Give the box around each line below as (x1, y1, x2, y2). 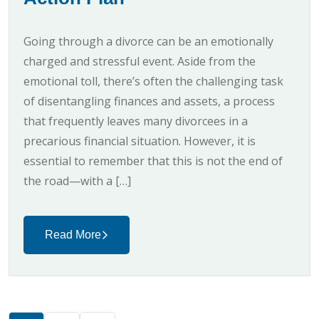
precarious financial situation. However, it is (23, 133, 256, 150)
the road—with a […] (23, 173, 131, 189)
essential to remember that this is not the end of (23, 153, 283, 169)
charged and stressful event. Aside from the (23, 53, 256, 70)
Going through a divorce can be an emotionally (23, 33, 273, 50)
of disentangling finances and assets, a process (23, 93, 275, 110)
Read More (45, 229, 101, 241)
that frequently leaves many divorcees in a (23, 113, 248, 130)
